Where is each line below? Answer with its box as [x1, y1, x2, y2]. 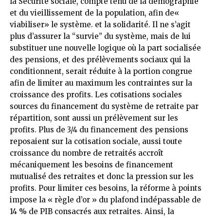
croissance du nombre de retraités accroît [10, 148, 163, 158]
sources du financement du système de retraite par [10, 101, 199, 111]
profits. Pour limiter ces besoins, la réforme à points [10, 183, 201, 193]
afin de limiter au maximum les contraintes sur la [10, 78, 192, 88]
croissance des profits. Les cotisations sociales [10, 90, 182, 99]
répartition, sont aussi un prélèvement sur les [10, 113, 178, 123]
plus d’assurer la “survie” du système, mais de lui [10, 31, 191, 41]
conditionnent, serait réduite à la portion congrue [10, 66, 192, 76]
